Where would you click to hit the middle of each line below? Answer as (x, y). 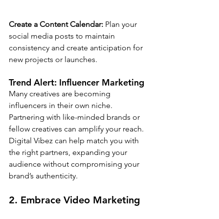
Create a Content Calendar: (56, 24)
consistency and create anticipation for (77, 48)
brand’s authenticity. (43, 176)
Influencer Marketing (102, 83)
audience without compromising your (75, 164)
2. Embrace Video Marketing (75, 200)
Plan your (121, 24)
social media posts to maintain (63, 36)
